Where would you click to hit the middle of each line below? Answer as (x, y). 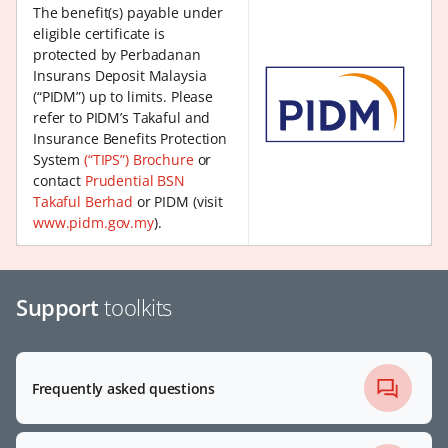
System (59, 160)
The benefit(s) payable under (128, 13)
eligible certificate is (99, 34)
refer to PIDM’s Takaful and (122, 118)
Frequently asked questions (123, 388)
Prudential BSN (134, 181)
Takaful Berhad (83, 202)
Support (57, 307)
